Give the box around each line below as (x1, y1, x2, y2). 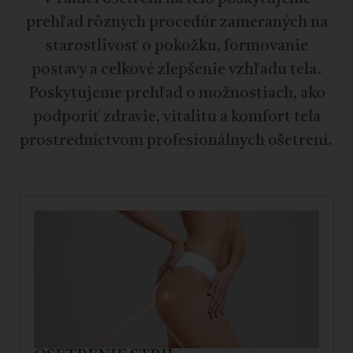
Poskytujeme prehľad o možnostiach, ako (28, 85, 325, 102)
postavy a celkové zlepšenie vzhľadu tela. (31, 61, 322, 78)
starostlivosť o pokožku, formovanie (45, 38, 308, 54)
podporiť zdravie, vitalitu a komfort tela (32, 109, 321, 125)
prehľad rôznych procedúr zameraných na (25, 14, 328, 31)
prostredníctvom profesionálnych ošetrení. (20, 132, 333, 149)
